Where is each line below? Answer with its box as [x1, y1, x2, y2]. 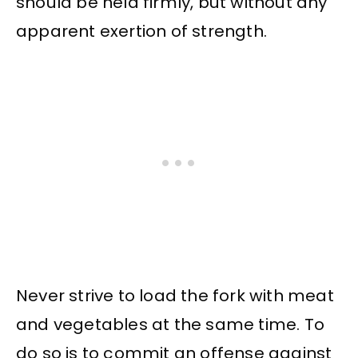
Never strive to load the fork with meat [16, 284, 334, 308]
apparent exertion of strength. [16, 19, 267, 42]
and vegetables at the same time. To [16, 313, 325, 336]
